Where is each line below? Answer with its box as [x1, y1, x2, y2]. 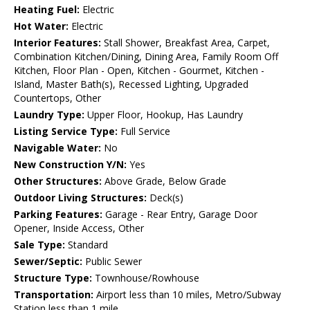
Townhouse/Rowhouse [92, 271, 199, 285]
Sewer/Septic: [14, 255, 82, 268]
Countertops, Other [14, 91, 101, 105]
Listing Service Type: [14, 125, 118, 138]
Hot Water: [14, 19, 69, 33]
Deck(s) [147, 191, 183, 205]
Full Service [118, 125, 170, 138]
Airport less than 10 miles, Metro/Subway [93, 288, 281, 302]
